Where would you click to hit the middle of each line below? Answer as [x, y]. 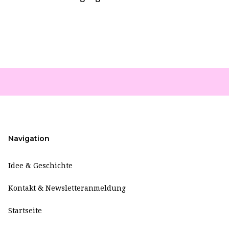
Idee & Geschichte [40, 166]
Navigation [29, 139]
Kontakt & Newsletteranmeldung [67, 188]
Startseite [25, 211]
